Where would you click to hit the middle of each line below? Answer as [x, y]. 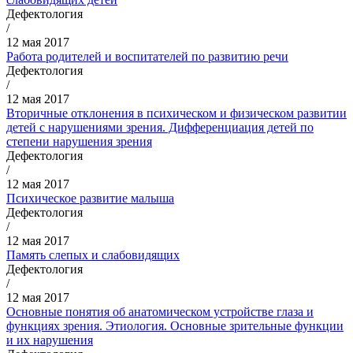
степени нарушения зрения [79, 141]
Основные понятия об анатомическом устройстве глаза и [160, 311]
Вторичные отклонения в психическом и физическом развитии [176, 113]
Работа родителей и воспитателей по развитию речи [147, 56]
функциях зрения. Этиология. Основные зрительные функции [175, 325]
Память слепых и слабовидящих [93, 255]
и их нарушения [50, 340]
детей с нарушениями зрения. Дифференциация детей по [160, 127]
